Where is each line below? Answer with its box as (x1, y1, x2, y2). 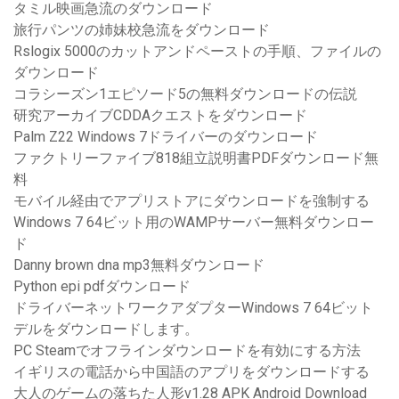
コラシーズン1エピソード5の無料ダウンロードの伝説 (13, 85, 357, 103)
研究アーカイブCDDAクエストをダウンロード (13, 107, 307, 125)
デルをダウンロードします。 (13, 321, 199, 338)
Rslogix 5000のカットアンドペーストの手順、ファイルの (13, 43, 381, 61)
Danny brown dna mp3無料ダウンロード (13, 256, 265, 274)
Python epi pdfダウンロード (13, 278, 191, 296)
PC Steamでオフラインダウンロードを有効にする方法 (13, 342, 361, 360)
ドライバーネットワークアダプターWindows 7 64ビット (13, 299, 373, 317)
